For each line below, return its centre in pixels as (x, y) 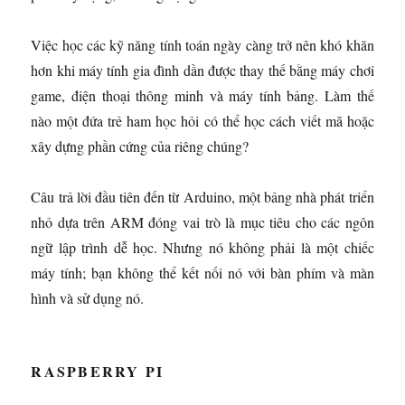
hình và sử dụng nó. (88, 297)
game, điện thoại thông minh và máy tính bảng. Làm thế (202, 95)
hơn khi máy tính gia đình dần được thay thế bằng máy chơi (202, 70)
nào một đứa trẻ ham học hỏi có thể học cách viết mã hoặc (202, 120)
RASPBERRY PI (98, 371)
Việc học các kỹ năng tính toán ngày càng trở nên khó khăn (202, 44)
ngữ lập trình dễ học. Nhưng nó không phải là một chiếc (202, 247)
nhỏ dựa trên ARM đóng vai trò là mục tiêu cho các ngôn (202, 221)
